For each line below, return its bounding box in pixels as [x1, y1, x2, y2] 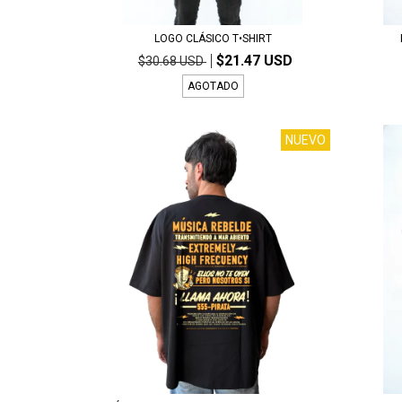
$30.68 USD [137, 53, 206, 68]
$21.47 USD [215, 51, 293, 69]
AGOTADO [187, 79, 239, 92]
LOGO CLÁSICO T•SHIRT [153, 31, 272, 45]
